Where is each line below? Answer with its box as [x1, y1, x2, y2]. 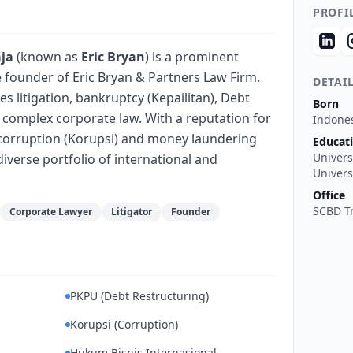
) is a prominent [145, 48, 239, 65]
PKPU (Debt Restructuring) [69, 288, 209, 303]
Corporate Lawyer [9, 205, 92, 218]
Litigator [111, 205, 152, 218]
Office [313, 188, 345, 203]
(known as [13, 48, 81, 65]
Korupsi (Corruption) [69, 317, 178, 332]
